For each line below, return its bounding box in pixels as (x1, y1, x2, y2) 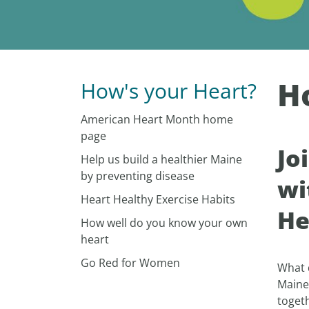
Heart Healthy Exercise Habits (81, 192, 235, 207)
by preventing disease (81, 168, 195, 183)
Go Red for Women (81, 255, 180, 270)
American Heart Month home (81, 112, 233, 127)
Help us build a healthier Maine (81, 152, 242, 167)
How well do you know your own (81, 215, 248, 230)
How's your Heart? (81, 77, 257, 105)
